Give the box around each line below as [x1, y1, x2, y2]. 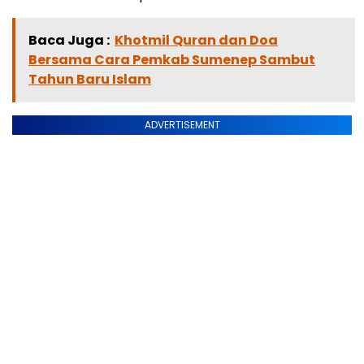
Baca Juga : [28, 31, 110, 50]
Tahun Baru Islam [28, 70, 151, 89]
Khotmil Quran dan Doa [115, 31, 278, 50]
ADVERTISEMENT [144, 118, 220, 132]
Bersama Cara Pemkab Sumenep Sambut [28, 50, 315, 69]
